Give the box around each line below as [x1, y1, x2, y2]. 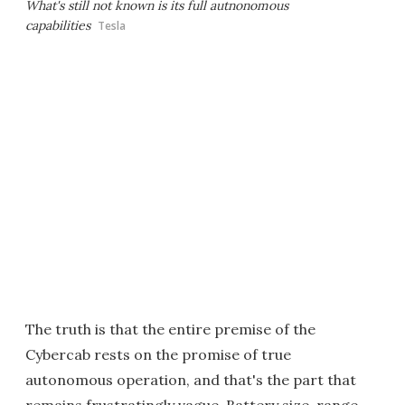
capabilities [25, 16, 90, 33]
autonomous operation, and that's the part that [25, 370, 356, 389]
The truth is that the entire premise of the [25, 319, 316, 338]
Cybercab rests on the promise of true [25, 344, 291, 363]
